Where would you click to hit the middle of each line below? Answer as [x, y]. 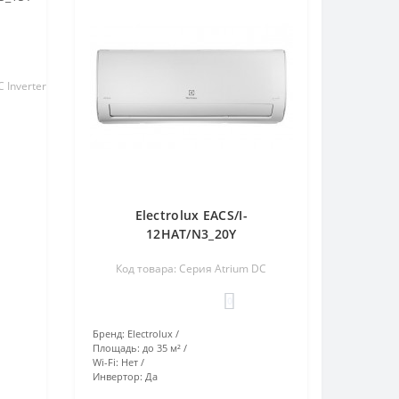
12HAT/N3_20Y [191, 233]
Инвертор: [118, 376]
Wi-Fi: [106, 362]
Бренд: [109, 333]
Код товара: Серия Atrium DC [191, 268]
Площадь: [117, 347]
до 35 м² [162, 347]
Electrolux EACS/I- [191, 215]
